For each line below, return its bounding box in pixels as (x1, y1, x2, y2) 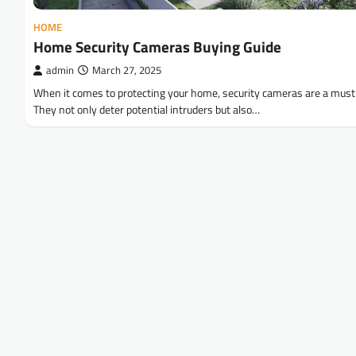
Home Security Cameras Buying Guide (33, 34, 281, 58)
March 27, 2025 (92, 62, 161, 78)
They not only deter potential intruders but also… (33, 100, 260, 118)
